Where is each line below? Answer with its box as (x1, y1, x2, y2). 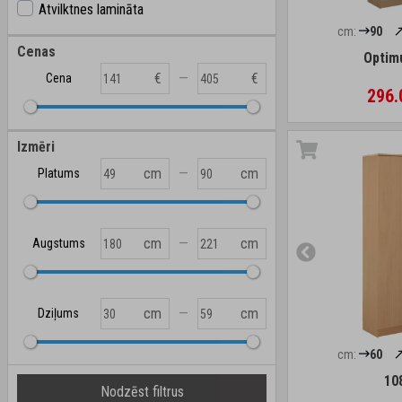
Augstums (31, 236, 85, 250)
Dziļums (38, 306, 80, 320)
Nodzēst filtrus (100, 383, 184, 400)
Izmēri (17, 138, 55, 155)
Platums (37, 166, 80, 180)
